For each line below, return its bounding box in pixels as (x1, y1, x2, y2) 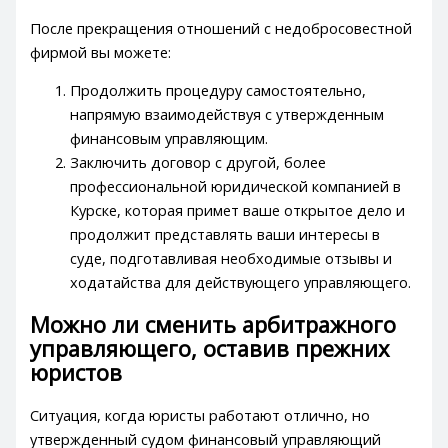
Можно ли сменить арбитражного (30, 309, 397, 339)
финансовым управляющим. (70, 128, 269, 149)
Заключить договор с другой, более (70, 152, 327, 173)
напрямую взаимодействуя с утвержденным (70, 104, 385, 125)
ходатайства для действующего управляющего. (70, 272, 412, 293)
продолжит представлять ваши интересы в (70, 224, 381, 245)
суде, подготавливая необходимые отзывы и (70, 248, 393, 269)
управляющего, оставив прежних (30, 333, 390, 363)
